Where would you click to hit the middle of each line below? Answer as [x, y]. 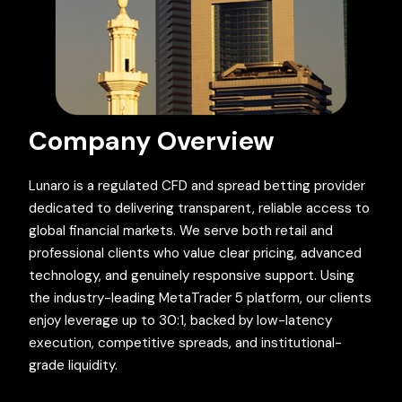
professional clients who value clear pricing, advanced [195, 253]
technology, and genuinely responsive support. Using [192, 275]
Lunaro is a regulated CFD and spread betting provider [197, 185]
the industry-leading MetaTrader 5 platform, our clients [200, 297]
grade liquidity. [73, 365]
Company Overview [152, 140]
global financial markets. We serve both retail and [181, 230]
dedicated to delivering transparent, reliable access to [199, 208]
